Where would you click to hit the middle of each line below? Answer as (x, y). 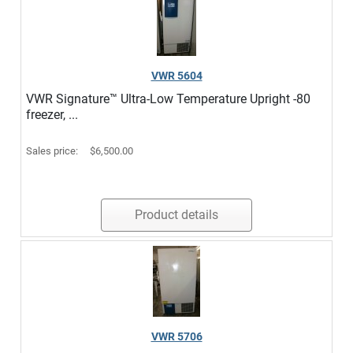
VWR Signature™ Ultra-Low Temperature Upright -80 (168, 99)
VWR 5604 (176, 76)
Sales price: (53, 151)
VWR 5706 (176, 336)
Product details (176, 215)
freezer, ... (52, 115)
